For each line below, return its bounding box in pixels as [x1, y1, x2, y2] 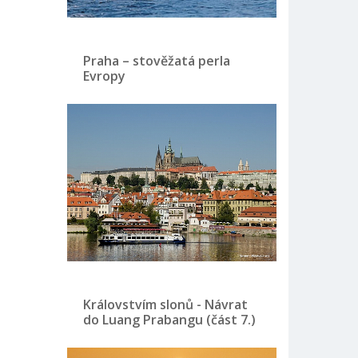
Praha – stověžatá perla [82, 52, 230, 70]
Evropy [82, 67, 125, 85]
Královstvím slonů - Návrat [82, 295, 248, 313]
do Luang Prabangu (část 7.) [82, 310, 256, 328]
